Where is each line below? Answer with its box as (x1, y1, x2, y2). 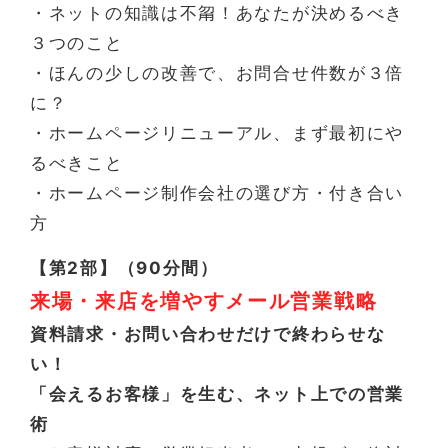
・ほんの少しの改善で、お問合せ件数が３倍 (30, 62, 404, 83)
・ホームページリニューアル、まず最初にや (30, 122, 404, 143)
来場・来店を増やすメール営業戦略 (30, 288, 378, 313)
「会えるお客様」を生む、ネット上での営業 (30, 383, 404, 404)
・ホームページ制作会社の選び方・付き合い (30, 182, 405, 203)
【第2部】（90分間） (30, 257, 219, 278)
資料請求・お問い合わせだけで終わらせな (30, 323, 386, 344)
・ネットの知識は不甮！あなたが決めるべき (30, 2, 404, 23)
